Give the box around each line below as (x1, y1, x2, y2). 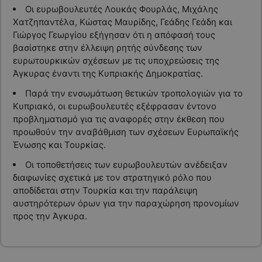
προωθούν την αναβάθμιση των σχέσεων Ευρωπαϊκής (12, 126, 239, 138)
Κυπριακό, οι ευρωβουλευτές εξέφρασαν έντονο (12, 101, 216, 112)
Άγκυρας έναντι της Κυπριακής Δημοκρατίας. (12, 68, 203, 80)
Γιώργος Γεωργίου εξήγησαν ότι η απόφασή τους (12, 29, 215, 41)
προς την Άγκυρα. (12, 211, 87, 222)
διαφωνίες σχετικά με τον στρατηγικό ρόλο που (12, 172, 212, 184)
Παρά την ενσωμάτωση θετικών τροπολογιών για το (25, 88, 243, 99)
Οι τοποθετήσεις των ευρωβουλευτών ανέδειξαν (25, 159, 227, 171)
